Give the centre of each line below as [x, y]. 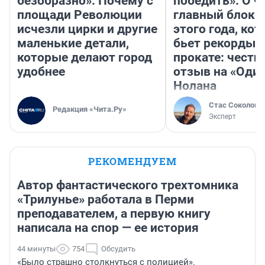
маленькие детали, [73, 43]
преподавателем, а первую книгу [114, 214]
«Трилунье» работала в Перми [106, 200]
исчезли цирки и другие [87, 29]
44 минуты [36, 249]
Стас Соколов [234, 105]
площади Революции [80, 15]
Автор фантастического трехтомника [128, 185]
